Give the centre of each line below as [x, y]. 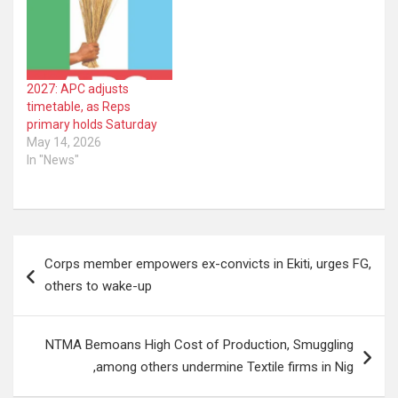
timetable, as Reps [79, 106]
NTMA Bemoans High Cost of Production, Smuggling [199, 344]
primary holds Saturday [92, 124]
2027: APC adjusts [78, 88]
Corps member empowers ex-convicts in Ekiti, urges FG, [208, 263]
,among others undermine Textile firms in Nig [223, 366]
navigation [64, 276]
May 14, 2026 [64, 142]
